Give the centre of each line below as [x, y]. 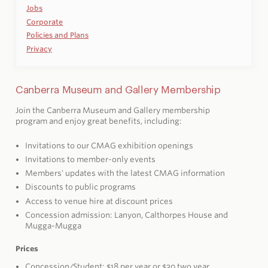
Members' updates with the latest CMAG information [125, 173]
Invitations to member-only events [91, 159]
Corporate [45, 22]
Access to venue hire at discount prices [99, 201]
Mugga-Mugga [54, 226]
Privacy [39, 48]
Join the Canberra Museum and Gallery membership [112, 110]
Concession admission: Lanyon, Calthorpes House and [127, 215]
